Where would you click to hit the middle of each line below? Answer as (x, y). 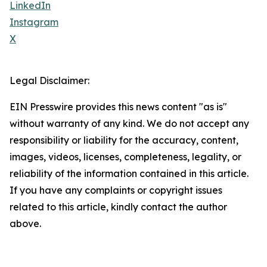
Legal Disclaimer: (49, 80)
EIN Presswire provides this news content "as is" (118, 107)
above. (25, 223)
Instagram (34, 22)
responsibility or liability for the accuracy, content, (124, 140)
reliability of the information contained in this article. (129, 173)
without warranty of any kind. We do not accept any (129, 123)
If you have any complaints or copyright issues (116, 190)
